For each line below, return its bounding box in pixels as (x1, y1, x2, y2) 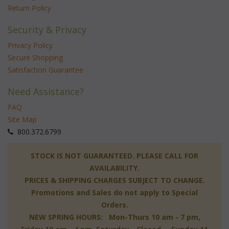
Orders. (101, 200, 128, 210)
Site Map (8, 114, 37, 125)
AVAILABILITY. (89, 163, 140, 173)
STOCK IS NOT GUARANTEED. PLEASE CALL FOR (31, 151, 198, 161)
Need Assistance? (8, 85, 84, 98)
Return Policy (8, 3, 51, 13)
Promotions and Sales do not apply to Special (31, 188, 198, 198)
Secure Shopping (8, 53, 63, 63)
